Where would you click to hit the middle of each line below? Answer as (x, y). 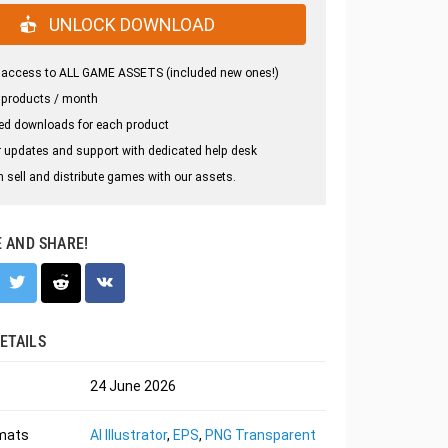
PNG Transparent (260, 435)
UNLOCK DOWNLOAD (130, 24)
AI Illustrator (128, 435)
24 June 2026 (132, 386)
